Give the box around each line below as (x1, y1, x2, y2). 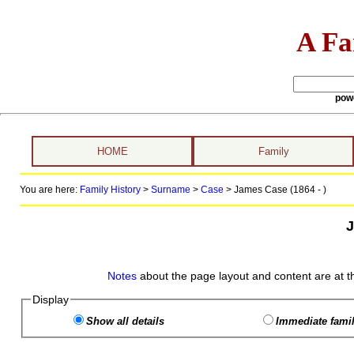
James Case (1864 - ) (233, 184, 326, 195)
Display (32, 293, 69, 306)
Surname (150, 184, 190, 195)
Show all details (85, 315, 164, 327)
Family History (79, 184, 141, 195)
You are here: (19, 184, 80, 195)
